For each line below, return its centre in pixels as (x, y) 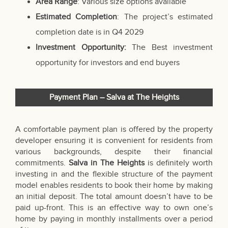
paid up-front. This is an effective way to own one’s (114, 208)
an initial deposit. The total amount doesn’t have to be (114, 197)
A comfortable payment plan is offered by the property (114, 130)
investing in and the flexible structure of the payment (114, 175)
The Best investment (169, 48)
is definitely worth (180, 163)
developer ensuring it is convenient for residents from (114, 141)
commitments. (42, 163)
